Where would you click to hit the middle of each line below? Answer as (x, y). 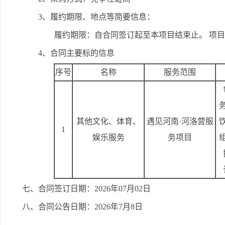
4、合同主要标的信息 (76, 53)
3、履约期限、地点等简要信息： (96, 17)
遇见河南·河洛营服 (180, 121)
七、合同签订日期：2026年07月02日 (86, 189)
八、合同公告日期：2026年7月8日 (82, 207)
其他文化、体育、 (108, 121)
